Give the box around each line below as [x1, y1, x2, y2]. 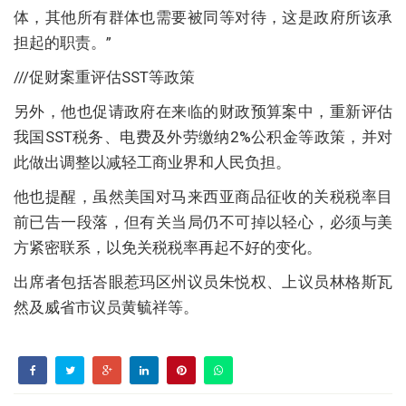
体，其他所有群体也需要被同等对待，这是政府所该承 [14, 7, 392, 26]
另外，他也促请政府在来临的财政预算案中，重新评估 [14, 101, 392, 121]
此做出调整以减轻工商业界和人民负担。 [14, 152, 291, 171]
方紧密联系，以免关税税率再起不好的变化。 [14, 237, 322, 256]
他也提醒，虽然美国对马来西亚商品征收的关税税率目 [14, 187, 392, 206]
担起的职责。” [14, 33, 111, 52]
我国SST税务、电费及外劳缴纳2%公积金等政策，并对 [14, 127, 392, 146]
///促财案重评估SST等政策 [14, 67, 195, 86]
